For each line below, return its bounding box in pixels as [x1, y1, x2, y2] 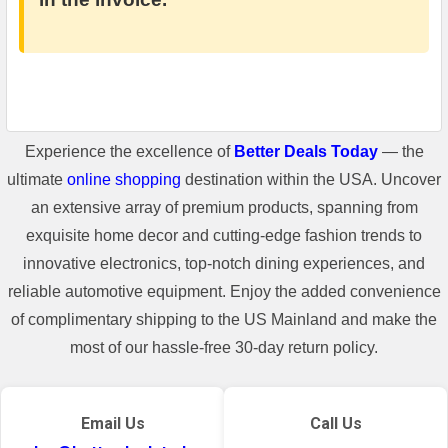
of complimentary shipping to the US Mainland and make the [11, 310, 437, 328]
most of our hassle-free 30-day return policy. [70, 338, 378, 356]
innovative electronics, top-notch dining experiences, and [23, 254, 425, 272]
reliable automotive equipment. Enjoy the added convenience [7, 282, 441, 300]
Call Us [309, 413, 362, 433]
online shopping [67, 170, 181, 188]
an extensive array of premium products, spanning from [30, 198, 418, 216]
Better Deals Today [233, 142, 378, 160]
